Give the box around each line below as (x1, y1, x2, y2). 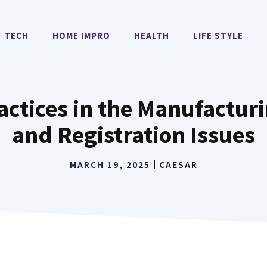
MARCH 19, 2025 (69, 159, 150, 170)
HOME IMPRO (52, 30, 110, 41)
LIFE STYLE (193, 30, 243, 41)
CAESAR (159, 159, 198, 170)
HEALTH (134, 30, 169, 41)
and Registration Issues (12, 120, 255, 150)
